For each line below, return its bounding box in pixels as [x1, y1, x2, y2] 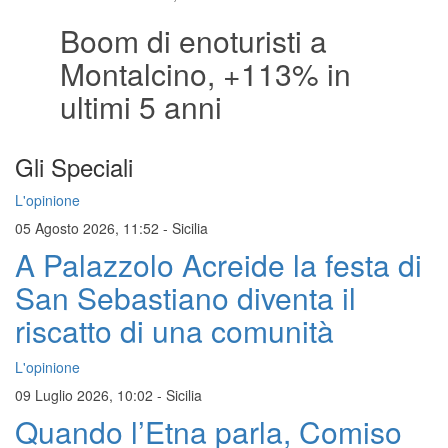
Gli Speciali [15, 149, 133, 185]
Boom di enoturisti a [60, 19, 327, 63]
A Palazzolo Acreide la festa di [15, 243, 422, 287]
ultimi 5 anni [60, 85, 222, 129]
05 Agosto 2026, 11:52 [15, 218, 163, 239]
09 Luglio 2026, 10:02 [15, 385, 157, 406]
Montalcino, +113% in [60, 52, 351, 96]
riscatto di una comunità [15, 309, 334, 353]
